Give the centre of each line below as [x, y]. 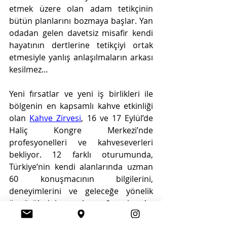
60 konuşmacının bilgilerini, [81, 179]
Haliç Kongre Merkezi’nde [81, 130]
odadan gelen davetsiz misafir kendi [81, 33]
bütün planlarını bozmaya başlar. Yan [81, 21]
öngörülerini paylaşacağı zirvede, [81, 203]
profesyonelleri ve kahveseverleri [81, 142]
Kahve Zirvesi [55, 118]
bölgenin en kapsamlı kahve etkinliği [81, 106]
